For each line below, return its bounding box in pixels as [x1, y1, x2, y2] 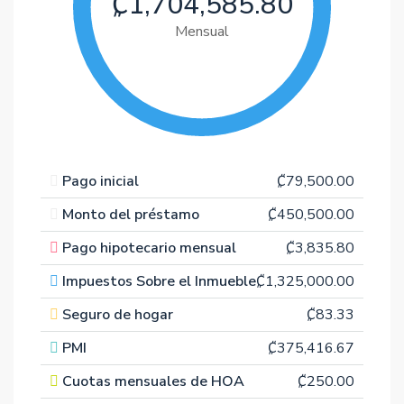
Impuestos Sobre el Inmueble [62, 271, 256, 291]
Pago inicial [62, 171, 139, 191]
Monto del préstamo [62, 205, 199, 225]
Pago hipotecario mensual [62, 238, 236, 258]
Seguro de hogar [62, 305, 173, 325]
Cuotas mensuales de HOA [62, 372, 244, 391]
